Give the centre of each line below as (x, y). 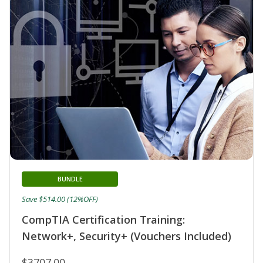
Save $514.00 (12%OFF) (60, 199)
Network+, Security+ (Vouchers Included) (127, 236)
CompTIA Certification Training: (103, 220)
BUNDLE (70, 179)
